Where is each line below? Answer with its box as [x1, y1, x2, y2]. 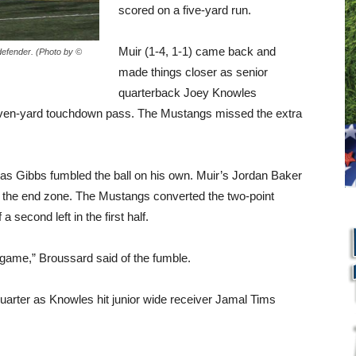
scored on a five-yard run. [118, 3, 251, 17]
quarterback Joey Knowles [118, 86, 257, 99]
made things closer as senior [118, 65, 268, 79]
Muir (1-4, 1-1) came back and [118, 44, 276, 58]
